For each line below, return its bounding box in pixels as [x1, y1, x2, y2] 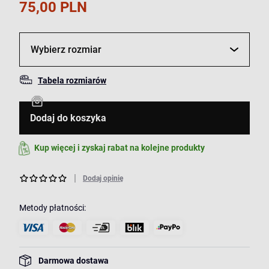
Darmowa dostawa [38, 255, 109, 265]
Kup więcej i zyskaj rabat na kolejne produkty [34, 143, 205, 153]
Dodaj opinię [83, 174, 123, 183]
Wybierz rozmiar [31, 44, 101, 56]
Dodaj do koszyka [30, 112, 106, 124]
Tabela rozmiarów [38, 76, 106, 86]
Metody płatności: [19, 202, 86, 213]
